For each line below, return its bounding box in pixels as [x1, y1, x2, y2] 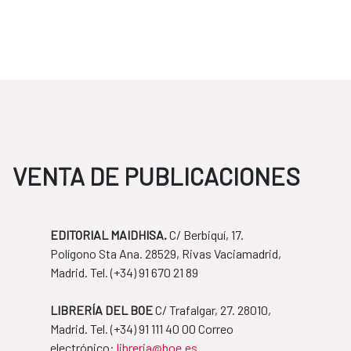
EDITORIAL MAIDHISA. [50, 227, 167, 243]
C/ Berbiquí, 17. [167, 227, 244, 243]
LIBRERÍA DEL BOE [50, 302, 153, 318]
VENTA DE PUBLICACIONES [13, 161, 300, 191]
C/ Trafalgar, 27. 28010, [153, 302, 271, 318]
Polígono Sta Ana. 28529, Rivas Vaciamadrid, [50, 246, 281, 262]
